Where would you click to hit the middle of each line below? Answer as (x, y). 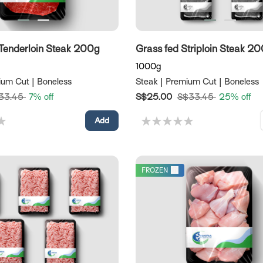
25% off (235, 97)
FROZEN (154, 171)
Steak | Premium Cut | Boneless (197, 82)
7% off (41, 97)
